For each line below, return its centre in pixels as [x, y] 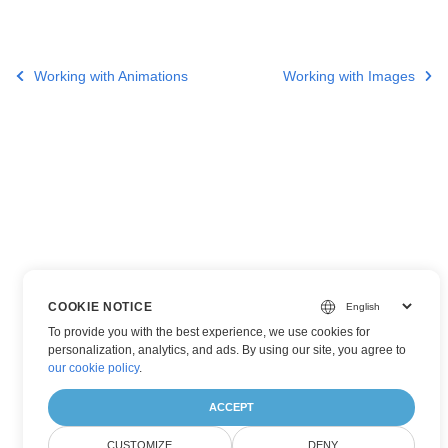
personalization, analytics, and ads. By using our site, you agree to [227, 350]
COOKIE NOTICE [100, 306]
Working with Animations [110, 75]
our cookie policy [94, 368]
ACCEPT [232, 407]
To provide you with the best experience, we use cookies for [209, 332]
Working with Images [348, 75]
